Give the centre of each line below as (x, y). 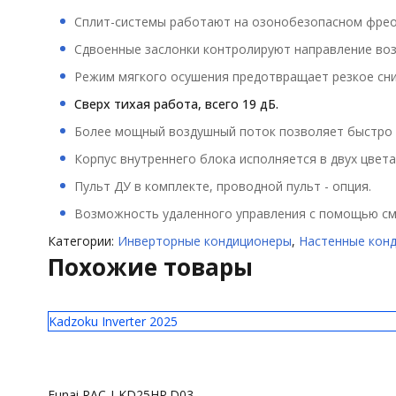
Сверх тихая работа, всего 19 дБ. (176, 103)
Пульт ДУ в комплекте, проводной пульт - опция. (222, 186)
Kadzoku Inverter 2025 (113, 321)
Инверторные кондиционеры (204, 240)
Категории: (82, 240)
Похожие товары (150, 267)
